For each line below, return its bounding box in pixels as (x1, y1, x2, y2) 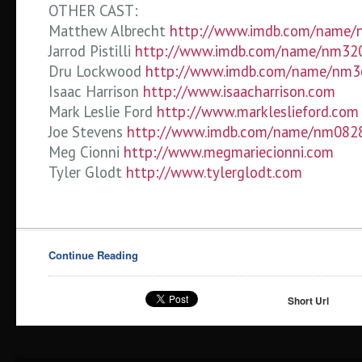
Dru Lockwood (48, 61, 145, 81)
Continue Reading (48, 247, 138, 263)
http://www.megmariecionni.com (124, 142, 334, 162)
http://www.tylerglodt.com (126, 162, 302, 182)
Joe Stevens (48, 122, 127, 141)
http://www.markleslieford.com (157, 102, 359, 121)
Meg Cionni (48, 142, 124, 162)
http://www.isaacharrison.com (143, 82, 335, 101)
